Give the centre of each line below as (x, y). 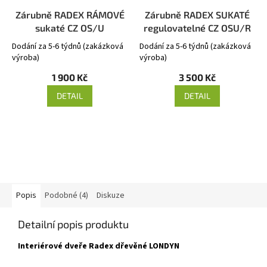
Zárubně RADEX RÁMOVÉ (70, 14)
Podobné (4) (66, 195)
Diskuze (111, 195)
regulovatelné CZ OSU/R (197, 27)
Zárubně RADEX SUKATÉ (197, 14)
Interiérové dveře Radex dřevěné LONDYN (99, 246)
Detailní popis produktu (73, 224)
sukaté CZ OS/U (70, 27)
